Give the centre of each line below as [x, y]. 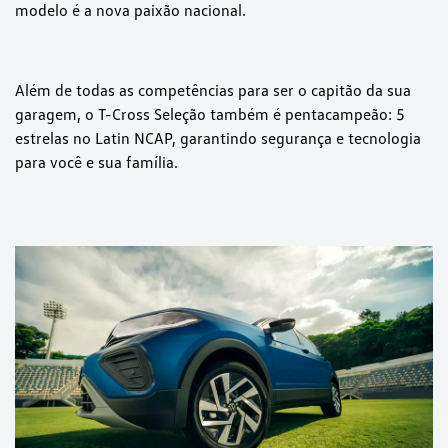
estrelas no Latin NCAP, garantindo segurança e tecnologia [218, 138]
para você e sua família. [96, 162]
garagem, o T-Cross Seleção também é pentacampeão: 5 [210, 114]
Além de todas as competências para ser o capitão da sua [213, 90]
